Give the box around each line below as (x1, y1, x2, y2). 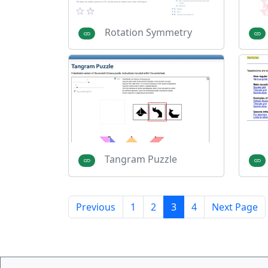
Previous (76, 200, 115, 214)
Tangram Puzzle (104, 153, 177, 166)
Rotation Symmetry (104, 25, 192, 39)
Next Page (212, 200, 258, 214)
